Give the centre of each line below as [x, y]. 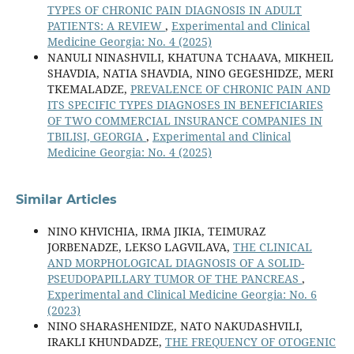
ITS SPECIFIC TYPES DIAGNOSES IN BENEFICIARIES [185, 104]
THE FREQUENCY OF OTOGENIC [250, 341]
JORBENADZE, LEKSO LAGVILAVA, [140, 247]
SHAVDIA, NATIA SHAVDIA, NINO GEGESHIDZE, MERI [190, 73]
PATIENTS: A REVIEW [106, 25]
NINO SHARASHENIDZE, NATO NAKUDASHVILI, [175, 326]
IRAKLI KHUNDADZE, [106, 341]
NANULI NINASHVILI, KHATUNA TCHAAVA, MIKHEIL [190, 57]
